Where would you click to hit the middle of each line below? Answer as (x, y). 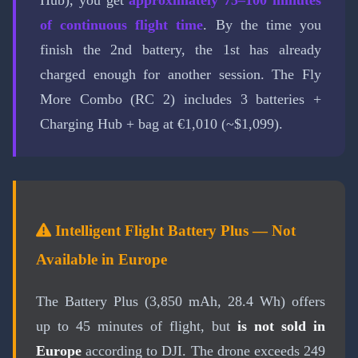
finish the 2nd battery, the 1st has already (181, 50)
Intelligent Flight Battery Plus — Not (173, 231)
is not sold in (281, 326)
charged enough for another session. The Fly (181, 75)
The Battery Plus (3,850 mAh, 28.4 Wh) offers (181, 301)
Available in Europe (101, 260)
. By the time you (263, 25)
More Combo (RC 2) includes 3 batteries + (181, 99)
